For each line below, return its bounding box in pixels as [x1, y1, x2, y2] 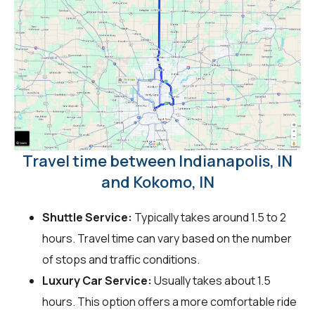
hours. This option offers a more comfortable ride [42, 293, 297, 309]
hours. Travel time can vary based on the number [42, 230, 292, 246]
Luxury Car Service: [42, 272, 152, 288]
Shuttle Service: [42, 209, 132, 225]
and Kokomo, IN [101, 171, 214, 193]
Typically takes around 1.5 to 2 [132, 209, 286, 225]
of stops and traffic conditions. [42, 251, 200, 267]
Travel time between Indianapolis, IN [22, 150, 292, 172]
